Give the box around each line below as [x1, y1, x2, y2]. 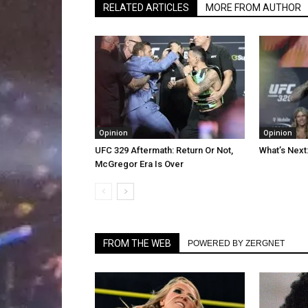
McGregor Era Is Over [95, 159, 184, 169]
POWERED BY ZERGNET [188, 239, 285, 248]
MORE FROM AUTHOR [206, 2, 301, 13]
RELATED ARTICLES [103, 2, 189, 13]
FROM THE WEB [103, 238, 171, 249]
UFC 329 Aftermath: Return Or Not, [95, 145, 233, 155]
